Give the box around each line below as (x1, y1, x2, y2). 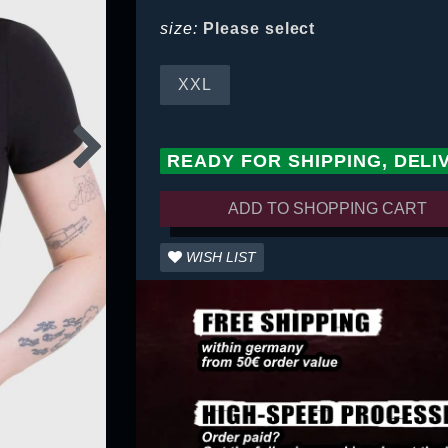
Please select (202, 20, 316, 38)
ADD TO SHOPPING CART (228, 200, 428, 218)
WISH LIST (186, 249, 257, 266)
